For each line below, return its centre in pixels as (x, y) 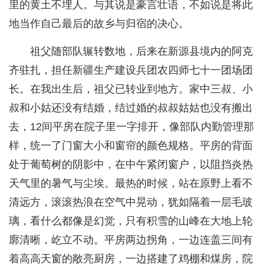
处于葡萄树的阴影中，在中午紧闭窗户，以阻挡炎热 (131, 165)
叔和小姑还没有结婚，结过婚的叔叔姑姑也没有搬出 (131, 108)
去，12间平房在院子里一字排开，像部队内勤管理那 (131, 127)
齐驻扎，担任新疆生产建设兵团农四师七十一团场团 (131, 70)
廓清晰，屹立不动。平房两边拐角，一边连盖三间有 (131, 240)
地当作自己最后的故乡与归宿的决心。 (99, 24)
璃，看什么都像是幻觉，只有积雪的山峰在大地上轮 (131, 221)
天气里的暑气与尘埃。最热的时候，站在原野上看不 (131, 184)
